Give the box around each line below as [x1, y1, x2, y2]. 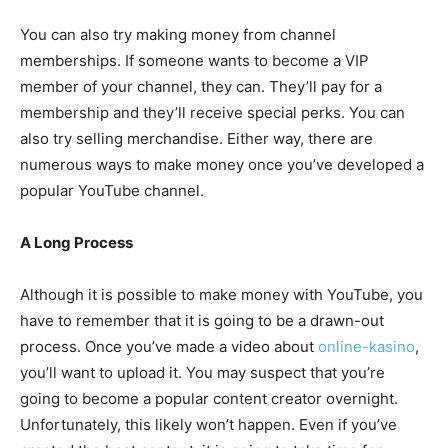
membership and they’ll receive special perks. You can [20, 102, 405, 122]
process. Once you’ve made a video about [20, 336, 318, 356]
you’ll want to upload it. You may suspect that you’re [20, 362, 385, 382]
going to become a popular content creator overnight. [20, 388, 398, 408]
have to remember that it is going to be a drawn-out [20, 310, 384, 330]
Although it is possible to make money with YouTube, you [20, 284, 423, 304]
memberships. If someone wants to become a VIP [20, 50, 369, 70]
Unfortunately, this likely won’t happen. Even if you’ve [20, 414, 397, 434]
